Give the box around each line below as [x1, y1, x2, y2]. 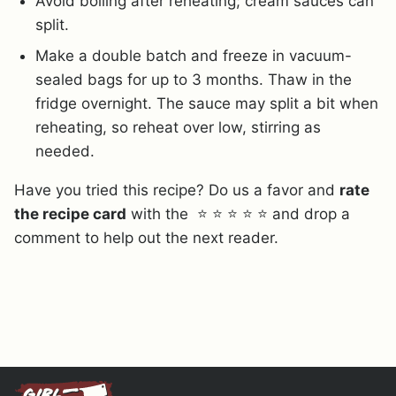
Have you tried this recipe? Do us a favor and [14, 180, 339, 199]
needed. [35, 141, 95, 160]
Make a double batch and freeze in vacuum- [35, 46, 352, 65]
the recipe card [14, 204, 126, 223]
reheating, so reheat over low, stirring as [35, 118, 321, 136]
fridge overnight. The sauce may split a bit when [35, 94, 378, 112]
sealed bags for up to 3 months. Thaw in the [35, 70, 352, 88]
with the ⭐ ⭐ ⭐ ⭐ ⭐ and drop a [126, 204, 350, 223]
